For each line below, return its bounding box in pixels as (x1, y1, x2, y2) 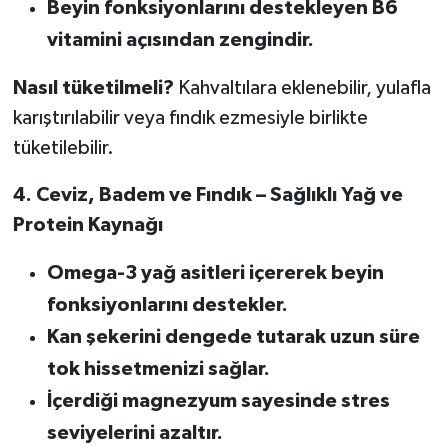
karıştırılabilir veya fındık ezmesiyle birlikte (12, 107, 368, 128)
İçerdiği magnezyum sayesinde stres (46, 390, 390, 411)
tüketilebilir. (12, 137, 114, 158)
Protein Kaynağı (12, 214, 163, 235)
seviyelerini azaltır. (46, 422, 223, 443)
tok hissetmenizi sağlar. (46, 358, 270, 379)
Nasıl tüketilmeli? (12, 77, 174, 98)
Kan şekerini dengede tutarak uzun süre (46, 326, 420, 347)
